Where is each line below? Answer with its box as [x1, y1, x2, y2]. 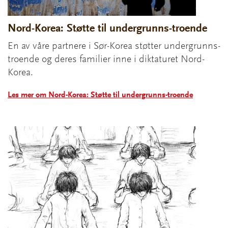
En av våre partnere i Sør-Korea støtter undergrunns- [8, 41, 220, 51]
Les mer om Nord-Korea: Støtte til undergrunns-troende [8, 91, 193, 99]
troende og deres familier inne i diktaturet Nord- [8, 54, 205, 65]
